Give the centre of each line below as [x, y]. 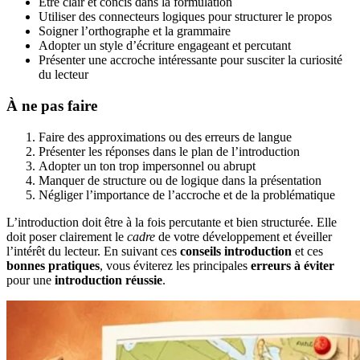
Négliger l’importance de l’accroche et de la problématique [187, 194]
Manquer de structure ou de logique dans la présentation [180, 180]
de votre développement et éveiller [243, 236]
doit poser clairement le [67, 236]
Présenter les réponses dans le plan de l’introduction [169, 151]
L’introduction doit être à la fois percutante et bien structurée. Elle [172, 222]
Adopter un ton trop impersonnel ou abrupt [147, 166]
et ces [307, 251]
